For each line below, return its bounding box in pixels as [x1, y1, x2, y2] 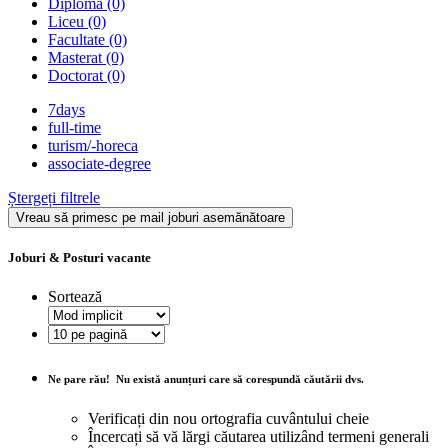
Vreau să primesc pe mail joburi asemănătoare [16, 209, 285, 225]
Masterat [48, 48, 106, 66]
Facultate [48, 30, 109, 48]
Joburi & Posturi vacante [8, 250, 151, 266]
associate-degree [48, 154, 151, 172]
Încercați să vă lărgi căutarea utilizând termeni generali [88, 428, 429, 446]
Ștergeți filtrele [8, 188, 100, 206]
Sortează [48, 288, 102, 306]
